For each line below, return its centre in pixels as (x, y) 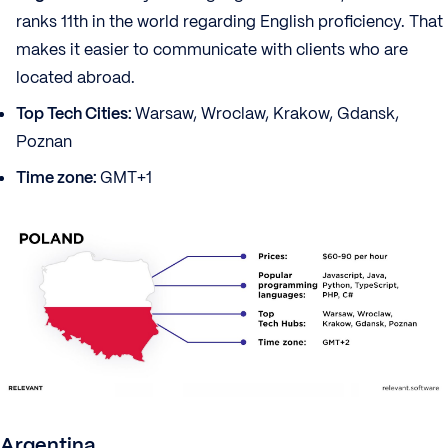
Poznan (44, 142)
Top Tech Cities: (75, 114)
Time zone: (58, 178)
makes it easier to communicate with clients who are (212, 50)
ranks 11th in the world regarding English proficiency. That (229, 22)
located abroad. (75, 78)
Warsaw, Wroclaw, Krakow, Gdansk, (267, 114)
